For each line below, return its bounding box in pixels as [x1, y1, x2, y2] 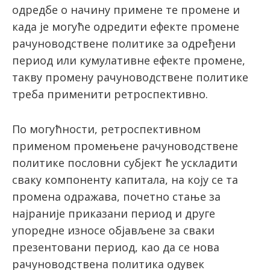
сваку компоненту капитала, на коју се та [12, 172, 238, 187]
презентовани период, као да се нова [12, 240, 219, 255]
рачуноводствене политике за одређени [12, 36, 236, 51]
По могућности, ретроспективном [12, 122, 201, 137]
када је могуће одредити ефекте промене [12, 19, 239, 34]
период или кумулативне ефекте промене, [12, 53, 245, 68]
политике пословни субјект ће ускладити [12, 155, 237, 171]
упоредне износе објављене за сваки [12, 223, 215, 238]
